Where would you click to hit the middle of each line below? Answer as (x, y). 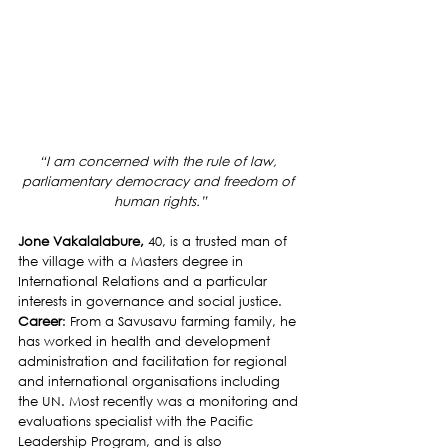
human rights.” (160, 202)
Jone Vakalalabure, (83, 242)
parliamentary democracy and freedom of (160, 182)
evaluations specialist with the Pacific (137, 422)
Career (40, 322)
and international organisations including (151, 382)
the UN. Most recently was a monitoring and (160, 402)
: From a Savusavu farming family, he (181, 322)
